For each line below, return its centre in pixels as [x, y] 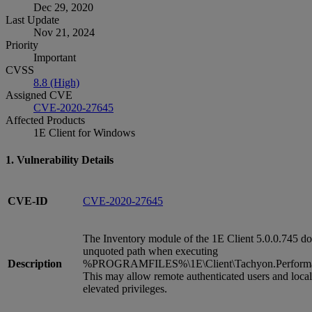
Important [55, 57]
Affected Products [45, 120]
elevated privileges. [125, 288]
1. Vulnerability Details [60, 160]
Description [35, 263]
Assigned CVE [39, 95]
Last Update [32, 20]
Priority [22, 45]
